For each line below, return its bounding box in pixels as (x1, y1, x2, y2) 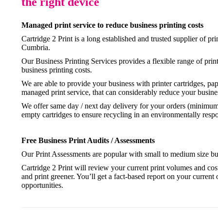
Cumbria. (21, 43, 50, 52)
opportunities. (21, 181, 63, 189)
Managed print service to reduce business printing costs (21, 21, 203, 29)
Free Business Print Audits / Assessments (21, 136, 155, 145)
